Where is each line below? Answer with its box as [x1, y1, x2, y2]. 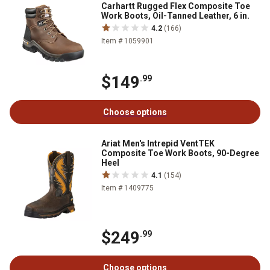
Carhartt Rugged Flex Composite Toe [101, 1, 250, 11]
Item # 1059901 [101, 37, 154, 45]
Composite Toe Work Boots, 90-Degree [101, 148, 259, 159]
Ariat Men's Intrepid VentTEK [101, 139, 215, 149]
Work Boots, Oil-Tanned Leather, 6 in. [101, 11, 250, 20]
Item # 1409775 [101, 184, 154, 193]
